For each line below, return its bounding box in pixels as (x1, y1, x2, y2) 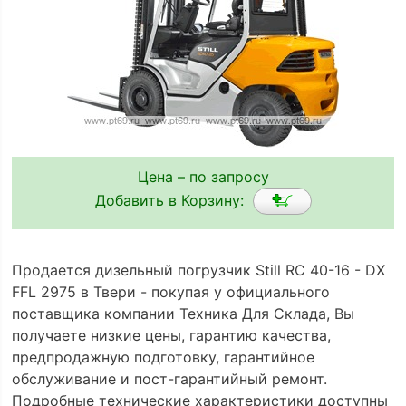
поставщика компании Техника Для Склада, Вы (11, 304, 354, 323)
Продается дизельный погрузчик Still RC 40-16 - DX (11, 260, 385, 279)
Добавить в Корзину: (94, 190, 253, 209)
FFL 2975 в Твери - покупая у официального (11, 282, 330, 301)
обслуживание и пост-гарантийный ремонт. (11, 369, 327, 388)
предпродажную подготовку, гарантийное (11, 347, 314, 366)
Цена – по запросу (137, 167, 269, 186)
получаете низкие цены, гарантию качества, (11, 325, 331, 344)
